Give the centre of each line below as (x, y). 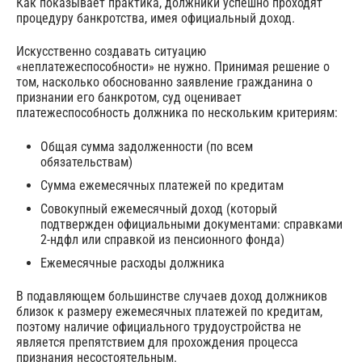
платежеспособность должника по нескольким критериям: (177, 113)
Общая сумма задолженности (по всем (147, 146)
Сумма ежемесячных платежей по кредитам (162, 185)
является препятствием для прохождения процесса (157, 342)
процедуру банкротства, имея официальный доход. (156, 18)
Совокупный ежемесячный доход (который (159, 208)
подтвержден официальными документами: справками (192, 224)
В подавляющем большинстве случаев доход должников (172, 296)
